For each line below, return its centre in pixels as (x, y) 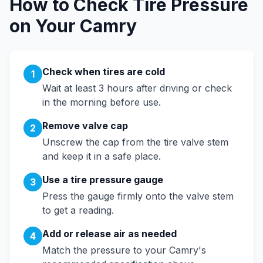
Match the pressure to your (106, 250)
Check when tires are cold (104, 72)
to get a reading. (78, 210)
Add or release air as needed (109, 234)
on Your (45, 26)
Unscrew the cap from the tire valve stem (135, 142)
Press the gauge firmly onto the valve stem (138, 196)
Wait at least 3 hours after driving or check (137, 88)
